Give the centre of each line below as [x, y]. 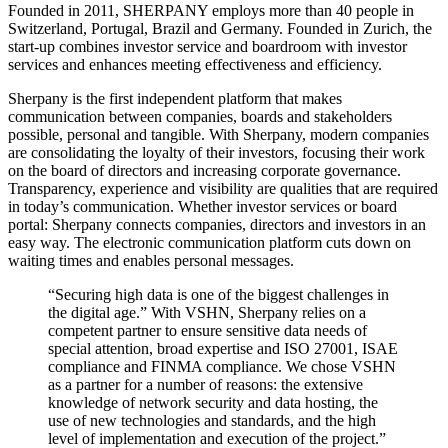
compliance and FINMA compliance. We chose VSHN [222, 366]
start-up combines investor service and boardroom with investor [207, 46]
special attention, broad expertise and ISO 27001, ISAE [223, 348]
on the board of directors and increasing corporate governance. [204, 170]
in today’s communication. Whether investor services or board [202, 206]
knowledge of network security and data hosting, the [213, 402]
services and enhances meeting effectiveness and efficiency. [195, 64]
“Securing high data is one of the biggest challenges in [218, 294]
